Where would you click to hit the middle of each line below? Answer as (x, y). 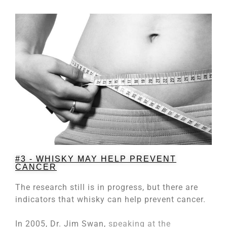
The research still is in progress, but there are (107, 187)
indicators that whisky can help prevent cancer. (110, 200)
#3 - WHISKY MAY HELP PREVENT (96, 159)
